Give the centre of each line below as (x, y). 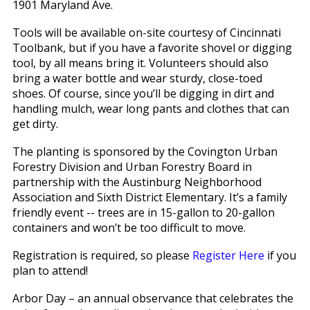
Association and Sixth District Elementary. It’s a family (149, 198)
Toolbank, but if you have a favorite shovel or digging (152, 48)
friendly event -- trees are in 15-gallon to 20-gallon (143, 213)
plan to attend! (50, 271)
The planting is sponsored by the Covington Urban (145, 152)
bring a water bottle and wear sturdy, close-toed (137, 79)
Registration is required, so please (102, 256)
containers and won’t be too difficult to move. (129, 228)
